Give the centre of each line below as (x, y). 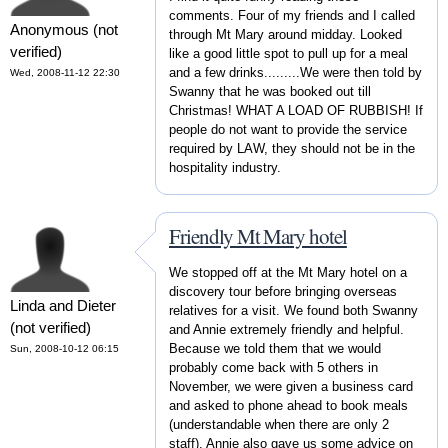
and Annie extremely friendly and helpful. (286, 329)
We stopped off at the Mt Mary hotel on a (288, 272)
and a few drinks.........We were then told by (295, 72)
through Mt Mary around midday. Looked (285, 34)
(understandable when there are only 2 (279, 424)
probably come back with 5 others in (273, 367)
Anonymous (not (64, 30)
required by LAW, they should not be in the (292, 148)
